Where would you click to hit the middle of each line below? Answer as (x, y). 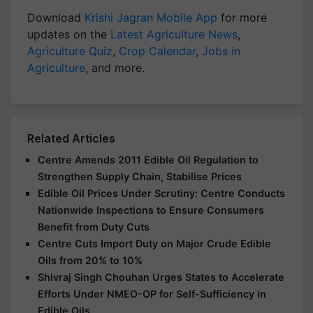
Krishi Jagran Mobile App (151, 17)
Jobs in (221, 51)
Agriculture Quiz (70, 51)
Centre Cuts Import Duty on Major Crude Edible (154, 243)
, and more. (115, 68)
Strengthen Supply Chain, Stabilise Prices (140, 176)
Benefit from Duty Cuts (94, 227)
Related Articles (71, 138)
